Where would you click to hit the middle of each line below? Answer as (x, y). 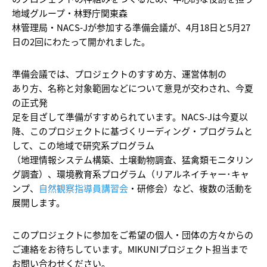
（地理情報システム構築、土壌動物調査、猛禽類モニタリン (133, 159)
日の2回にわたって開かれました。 (81, 41)
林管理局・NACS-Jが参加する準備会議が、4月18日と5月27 (131, 27)
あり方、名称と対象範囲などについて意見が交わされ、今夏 (133, 88)
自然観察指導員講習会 (83, 188)
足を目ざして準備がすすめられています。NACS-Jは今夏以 (130, 116)
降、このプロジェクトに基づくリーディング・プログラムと (132, 131)
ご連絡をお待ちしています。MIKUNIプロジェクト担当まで (130, 249)
